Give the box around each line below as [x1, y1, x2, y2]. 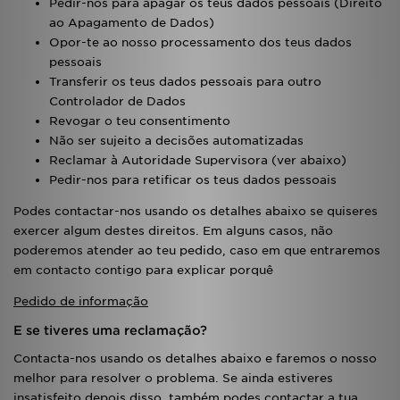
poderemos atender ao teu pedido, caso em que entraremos [13, 244, 380, 257]
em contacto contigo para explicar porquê [13, 263, 273, 277]
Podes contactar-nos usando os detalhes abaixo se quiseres [13, 204, 378, 218]
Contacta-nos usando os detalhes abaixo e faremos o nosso [13, 352, 377, 365]
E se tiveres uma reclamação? [13, 323, 207, 337]
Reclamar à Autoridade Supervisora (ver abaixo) [49, 154, 346, 167]
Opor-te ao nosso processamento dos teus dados [49, 36, 352, 49]
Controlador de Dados [49, 95, 186, 108]
